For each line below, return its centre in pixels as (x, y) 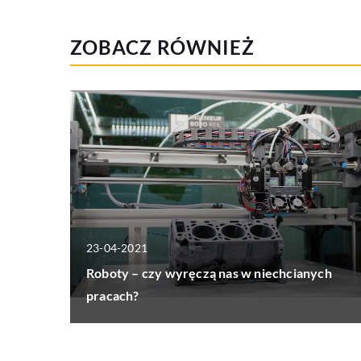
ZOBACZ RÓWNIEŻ (162, 48)
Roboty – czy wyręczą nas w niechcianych (209, 272)
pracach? (113, 295)
